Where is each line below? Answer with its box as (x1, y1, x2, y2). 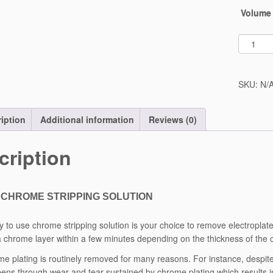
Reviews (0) (149, 113, 197, 126)
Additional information (40, 113, 134, 126)
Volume (241, 7, 272, 19)
